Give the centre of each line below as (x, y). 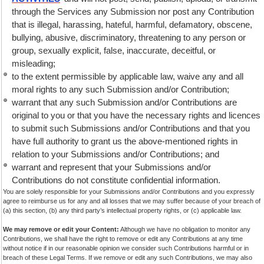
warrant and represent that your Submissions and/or (111, 167)
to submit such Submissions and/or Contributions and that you (131, 128)
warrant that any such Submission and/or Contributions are (124, 102)
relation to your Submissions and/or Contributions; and (115, 154)
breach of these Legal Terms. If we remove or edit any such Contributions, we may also (128, 258)
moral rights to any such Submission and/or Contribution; (121, 89)
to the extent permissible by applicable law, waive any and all (128, 76)
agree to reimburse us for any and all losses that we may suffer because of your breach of (132, 201)
